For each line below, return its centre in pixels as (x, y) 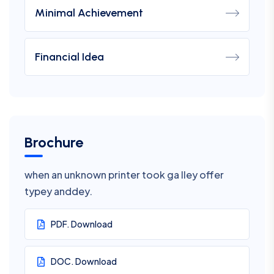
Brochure (54, 142)
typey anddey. (58, 191)
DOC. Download (84, 261)
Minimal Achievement (89, 13)
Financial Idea (69, 57)
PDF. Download (82, 224)
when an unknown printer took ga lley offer (124, 175)
